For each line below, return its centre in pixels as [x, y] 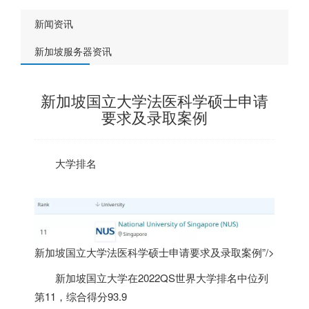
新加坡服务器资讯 [73, 51]
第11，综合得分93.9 [81, 296]
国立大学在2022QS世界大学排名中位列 [177, 277]
